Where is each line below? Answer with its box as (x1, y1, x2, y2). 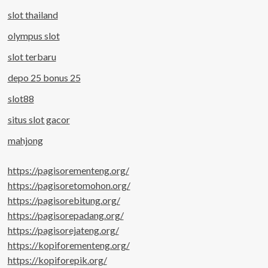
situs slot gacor (7, 113, 70, 125)
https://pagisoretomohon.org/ (7, 179, 130, 191)
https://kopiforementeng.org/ (7, 239, 130, 251)
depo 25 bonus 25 (7, 71, 81, 83)
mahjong (7, 134, 43, 146)
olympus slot (7, 29, 60, 41)
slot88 (7, 92, 34, 104)
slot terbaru (7, 50, 56, 62)
